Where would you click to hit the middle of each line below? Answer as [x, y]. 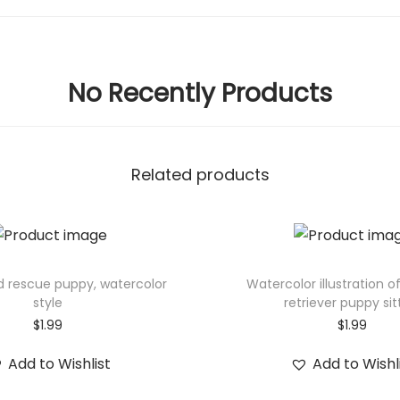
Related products [200, 175]
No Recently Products [200, 93]
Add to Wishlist [59, 363]
